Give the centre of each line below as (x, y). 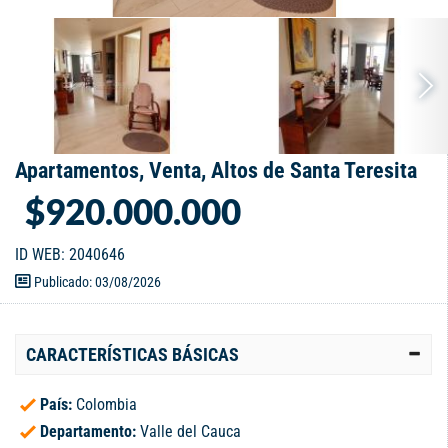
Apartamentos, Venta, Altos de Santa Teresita (216, 171)
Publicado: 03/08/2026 (96, 282)
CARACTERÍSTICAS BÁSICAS (132, 355)
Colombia (106, 405)
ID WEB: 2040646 (70, 255)
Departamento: (90, 432)
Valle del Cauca (190, 432)
